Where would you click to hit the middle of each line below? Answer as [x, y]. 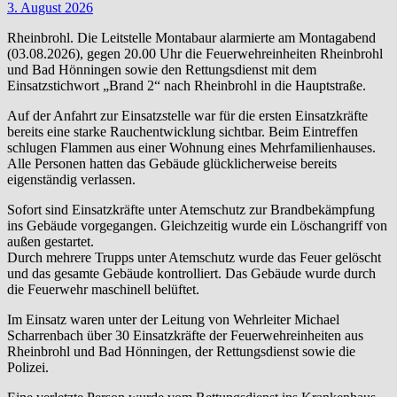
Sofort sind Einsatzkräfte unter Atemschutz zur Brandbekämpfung [191, 209]
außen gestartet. [51, 241]
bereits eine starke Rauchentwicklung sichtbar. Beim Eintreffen [183, 131]
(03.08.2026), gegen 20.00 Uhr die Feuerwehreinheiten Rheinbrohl [195, 53]
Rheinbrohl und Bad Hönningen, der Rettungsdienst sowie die [181, 351]
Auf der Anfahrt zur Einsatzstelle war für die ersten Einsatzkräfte [187, 115]
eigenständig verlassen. [71, 179]
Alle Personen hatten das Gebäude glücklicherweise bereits [172, 163]
